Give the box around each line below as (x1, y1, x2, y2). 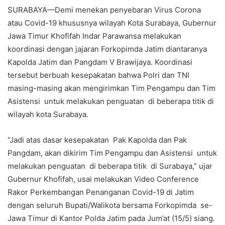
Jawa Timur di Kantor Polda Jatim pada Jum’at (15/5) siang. (8, 213, 215, 223)
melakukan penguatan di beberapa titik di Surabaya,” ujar (8, 161, 212, 171)
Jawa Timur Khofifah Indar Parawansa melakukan (8, 31, 181, 41)
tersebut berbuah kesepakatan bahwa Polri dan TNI (8, 70, 189, 80)
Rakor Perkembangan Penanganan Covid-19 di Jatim (8, 187, 194, 197)
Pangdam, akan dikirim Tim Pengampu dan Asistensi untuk (8, 148, 217, 158)
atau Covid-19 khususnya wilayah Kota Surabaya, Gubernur (8, 18, 216, 28)
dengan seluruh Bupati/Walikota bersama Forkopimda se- (8, 200, 212, 210)
